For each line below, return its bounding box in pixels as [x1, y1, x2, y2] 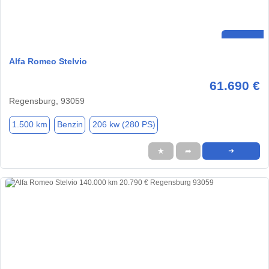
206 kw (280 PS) [92, 119, 156, 130]
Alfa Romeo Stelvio [9, 56, 87, 66]
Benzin [56, 119, 83, 130]
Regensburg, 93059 [9, 95, 85, 106]
